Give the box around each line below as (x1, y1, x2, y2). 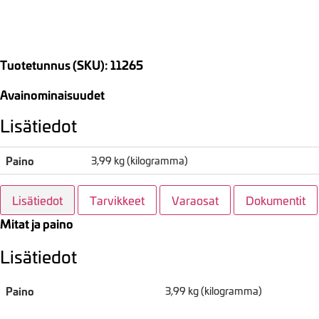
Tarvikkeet (90, 192, 145, 209)
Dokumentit (246, 192, 305, 209)
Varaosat (172, 192, 219, 209)
